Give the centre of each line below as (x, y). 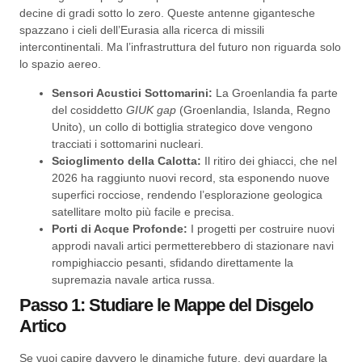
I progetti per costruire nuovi (261, 228)
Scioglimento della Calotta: (126, 160)
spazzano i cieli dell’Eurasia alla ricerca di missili (142, 30)
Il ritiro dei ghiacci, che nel (269, 160)
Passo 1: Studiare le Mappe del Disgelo (166, 305)
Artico (42, 326)
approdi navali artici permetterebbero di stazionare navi (193, 245)
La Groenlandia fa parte (275, 93)
